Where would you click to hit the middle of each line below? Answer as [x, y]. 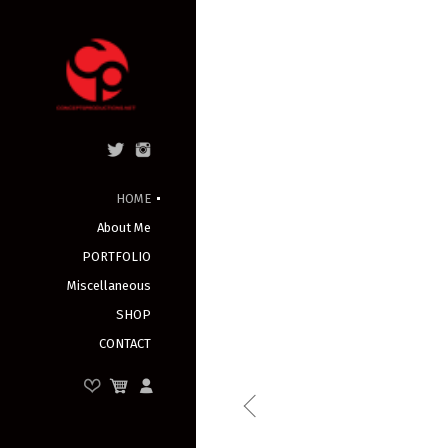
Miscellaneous [109, 285]
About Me [124, 227]
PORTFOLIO [117, 256]
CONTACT [125, 343]
